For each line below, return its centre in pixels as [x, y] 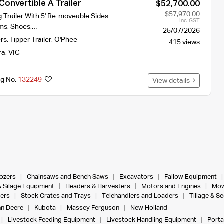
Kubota [45, 208]
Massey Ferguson [93, 208]
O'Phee [66, 40]
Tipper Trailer [30, 40]
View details [172, 81]
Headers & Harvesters [98, 186]
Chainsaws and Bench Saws [67, 177]
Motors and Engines [171, 186]
